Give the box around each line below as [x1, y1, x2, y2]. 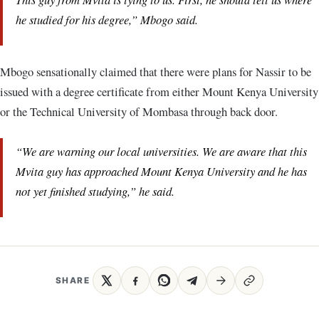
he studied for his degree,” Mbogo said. [16, 11, 198, 27]
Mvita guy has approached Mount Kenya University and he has [16, 163, 307, 179]
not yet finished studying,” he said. [16, 183, 174, 199]
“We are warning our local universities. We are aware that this [16, 143, 307, 159]
